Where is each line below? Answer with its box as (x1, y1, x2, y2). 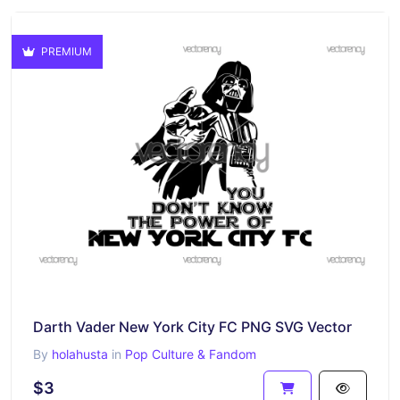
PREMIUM (38, 44, 92, 58)
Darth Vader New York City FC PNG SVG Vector (33, 318, 352, 336)
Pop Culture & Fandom (125, 346, 256, 362)
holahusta (52, 346, 108, 362)
